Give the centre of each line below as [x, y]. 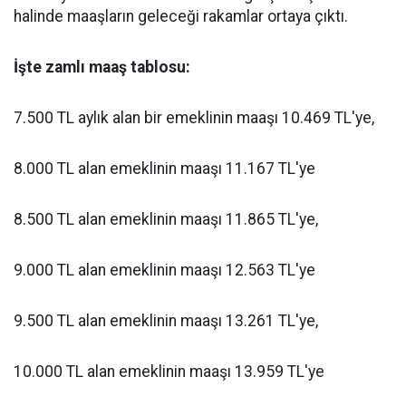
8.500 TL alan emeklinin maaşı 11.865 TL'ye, [166, 219]
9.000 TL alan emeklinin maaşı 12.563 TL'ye [164, 270]
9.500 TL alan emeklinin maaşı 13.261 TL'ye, [166, 321]
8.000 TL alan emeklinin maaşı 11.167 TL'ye [164, 169]
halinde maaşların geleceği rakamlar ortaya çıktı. [181, 16]
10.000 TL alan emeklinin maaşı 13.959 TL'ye [169, 372]
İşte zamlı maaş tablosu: [102, 67]
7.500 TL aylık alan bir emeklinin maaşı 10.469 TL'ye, [194, 118]
